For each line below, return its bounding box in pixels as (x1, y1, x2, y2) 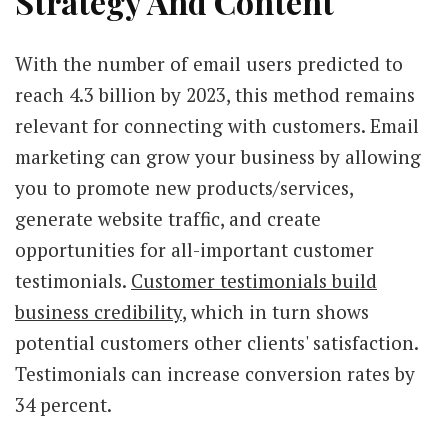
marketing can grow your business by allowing (15, 143, 421, 169)
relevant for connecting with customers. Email (15, 112, 419, 138)
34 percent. (15, 391, 112, 417)
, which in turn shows (182, 298, 369, 324)
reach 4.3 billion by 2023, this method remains (15, 81, 415, 107)
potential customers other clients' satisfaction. (15, 329, 418, 355)
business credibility (15, 298, 182, 324)
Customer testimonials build (131, 267, 377, 293)
